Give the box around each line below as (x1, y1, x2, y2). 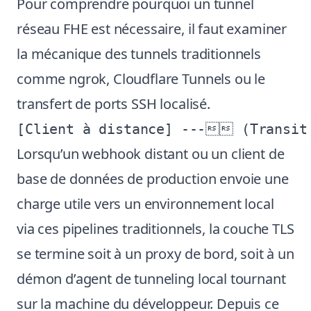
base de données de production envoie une (17, 169, 289, 188)
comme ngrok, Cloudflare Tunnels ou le (17, 69, 266, 88)
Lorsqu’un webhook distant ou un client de (17, 144, 285, 163)
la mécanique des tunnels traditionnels (17, 44, 261, 63)
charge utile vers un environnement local (17, 194, 274, 213)
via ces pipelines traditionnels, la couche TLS (17, 219, 294, 238)
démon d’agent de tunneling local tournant (17, 269, 286, 288)
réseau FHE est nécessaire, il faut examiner (17, 19, 287, 38)
